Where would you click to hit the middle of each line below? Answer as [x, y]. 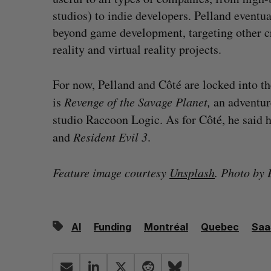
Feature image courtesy [111, 172]
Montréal [166, 227]
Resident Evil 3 [110, 137]
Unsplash [192, 172]
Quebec [220, 227]
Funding [113, 227]
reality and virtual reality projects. [137, 49]
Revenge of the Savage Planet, [139, 102]
